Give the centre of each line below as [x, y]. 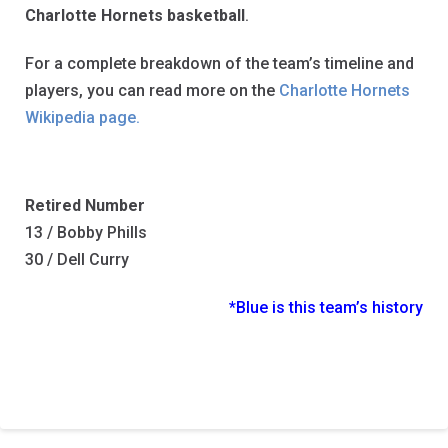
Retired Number [85, 206]
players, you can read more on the [152, 91]
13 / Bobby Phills [86, 233]
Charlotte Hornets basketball [135, 16]
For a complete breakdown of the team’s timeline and [219, 64]
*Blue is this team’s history [326, 308]
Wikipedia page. [82, 118]
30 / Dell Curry [77, 260]
